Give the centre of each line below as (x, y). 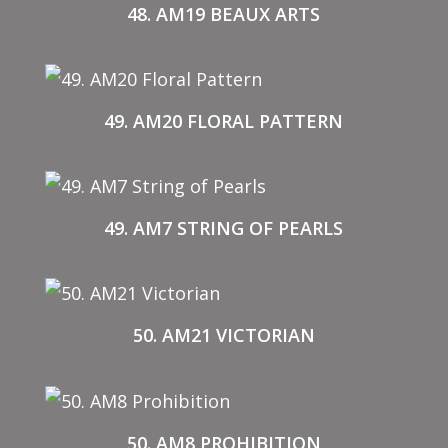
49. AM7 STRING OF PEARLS (224, 228)
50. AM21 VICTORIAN (223, 335)
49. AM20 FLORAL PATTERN (224, 121)
